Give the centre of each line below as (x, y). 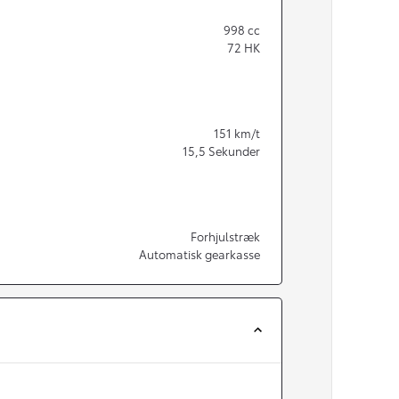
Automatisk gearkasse (199, 253)
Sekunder (234, 150)
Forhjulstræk (225, 236)
